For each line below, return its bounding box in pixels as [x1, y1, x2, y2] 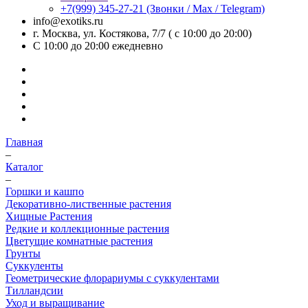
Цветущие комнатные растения [5, 235, 153, 247]
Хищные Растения [5, 210, 92, 222]
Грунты [5, 247, 41, 259]
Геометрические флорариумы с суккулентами [5, 272, 219, 284]
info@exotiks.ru [33, 15, 103, 27]
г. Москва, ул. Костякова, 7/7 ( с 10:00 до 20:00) [33, 27, 252, 39]
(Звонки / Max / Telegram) [146, 3, 265, 14]
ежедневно [112, 40, 163, 52]
